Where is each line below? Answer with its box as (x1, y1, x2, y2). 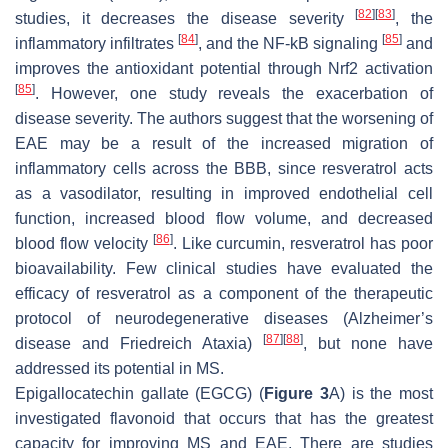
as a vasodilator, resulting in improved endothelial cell (15, 185, 433, 203)
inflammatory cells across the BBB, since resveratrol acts (15, 160, 433, 178)
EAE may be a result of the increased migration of (15, 135, 433, 153)
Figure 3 (264, 385, 329, 403)
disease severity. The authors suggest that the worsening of (15, 110, 433, 128)
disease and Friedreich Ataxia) (15, 335, 263, 353)
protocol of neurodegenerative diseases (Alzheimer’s (15, 310, 433, 328)
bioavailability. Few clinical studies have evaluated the (15, 260, 433, 278)
